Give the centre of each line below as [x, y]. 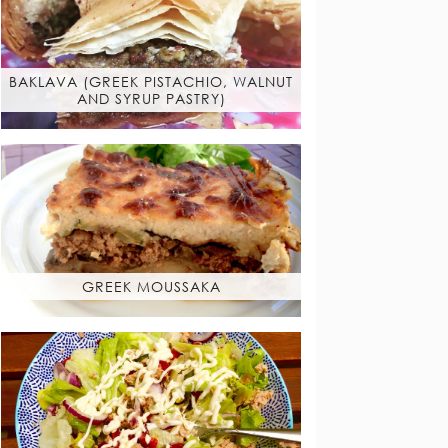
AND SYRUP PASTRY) [151, 99]
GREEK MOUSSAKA [151, 286]
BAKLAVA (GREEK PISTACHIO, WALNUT [151, 82]
